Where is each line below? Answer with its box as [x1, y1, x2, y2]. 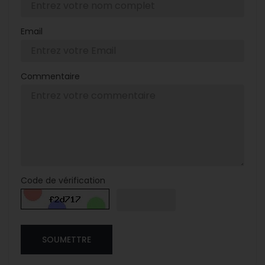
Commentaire [21, 70, 80, 83]
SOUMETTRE [42, 234, 91, 246]
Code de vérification [21, 174, 105, 187]
